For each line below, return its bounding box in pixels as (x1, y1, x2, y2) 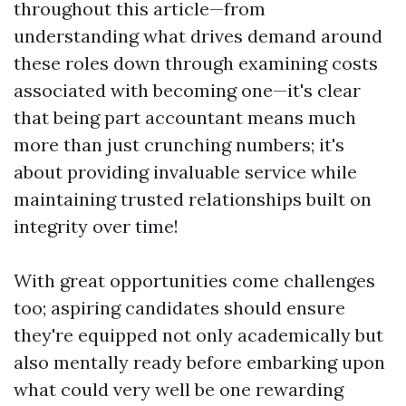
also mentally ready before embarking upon (14, 351, 385, 373)
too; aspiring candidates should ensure (14, 296, 345, 319)
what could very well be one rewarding (14, 378, 343, 401)
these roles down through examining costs (14, 52, 378, 74)
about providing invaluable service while (14, 160, 357, 183)
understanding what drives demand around (14, 24, 382, 47)
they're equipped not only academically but (14, 324, 383, 346)
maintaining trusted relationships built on (14, 188, 372, 210)
